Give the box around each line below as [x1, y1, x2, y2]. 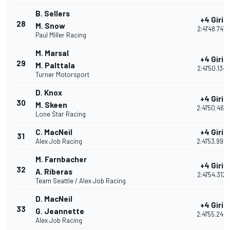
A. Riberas [35, 167, 72, 177]
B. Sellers [35, 9, 70, 18]
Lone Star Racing [35, 110, 86, 119]
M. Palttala [35, 61, 75, 70]
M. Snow [35, 21, 65, 31]
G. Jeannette [35, 206, 84, 216]
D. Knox [35, 88, 62, 98]
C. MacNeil [35, 127, 72, 137]
